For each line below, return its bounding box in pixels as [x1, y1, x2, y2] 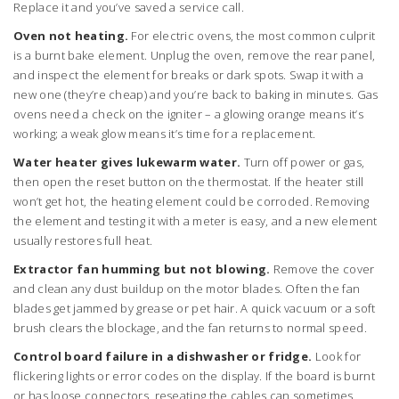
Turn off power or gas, [240, 154, 365, 170]
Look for [312, 348, 362, 364]
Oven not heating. [13, 28, 129, 44]
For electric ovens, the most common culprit [128, 28, 376, 44]
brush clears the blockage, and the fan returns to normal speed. [13, 320, 367, 336]
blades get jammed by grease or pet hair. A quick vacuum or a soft [13, 300, 376, 316]
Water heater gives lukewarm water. [13, 154, 241, 170]
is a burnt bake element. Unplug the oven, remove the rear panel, [13, 47, 376, 63]
